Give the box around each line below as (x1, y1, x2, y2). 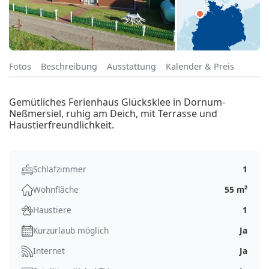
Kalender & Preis (166, 61, 234, 73)
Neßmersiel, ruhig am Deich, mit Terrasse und (9, 107, 217, 121)
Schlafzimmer (33, 163, 86, 175)
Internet (33, 245, 65, 257)
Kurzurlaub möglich (33, 225, 109, 237)
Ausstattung (107, 61, 156, 73)
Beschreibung (41, 61, 97, 73)
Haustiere (33, 204, 71, 216)
